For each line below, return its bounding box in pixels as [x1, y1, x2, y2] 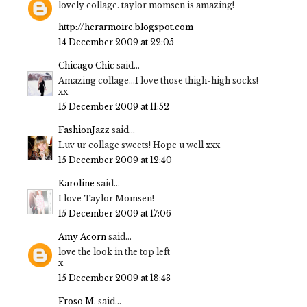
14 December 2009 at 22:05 [58, 37, 174, 48]
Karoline [58, 178, 95, 189]
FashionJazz [58, 125, 110, 136]
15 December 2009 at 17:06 [58, 208, 171, 219]
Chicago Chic [58, 60, 116, 71]
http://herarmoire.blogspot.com [58, 22, 193, 33]
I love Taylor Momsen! [58, 193, 154, 204]
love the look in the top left [58, 247, 170, 258]
